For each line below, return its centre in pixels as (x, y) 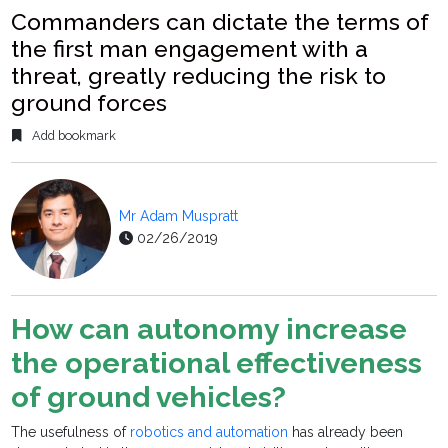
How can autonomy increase (209, 329)
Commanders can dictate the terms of (220, 21)
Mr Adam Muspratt (179, 216)
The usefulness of (71, 432)
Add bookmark (73, 136)
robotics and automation (209, 432)
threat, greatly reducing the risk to (199, 75)
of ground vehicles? (149, 397)
